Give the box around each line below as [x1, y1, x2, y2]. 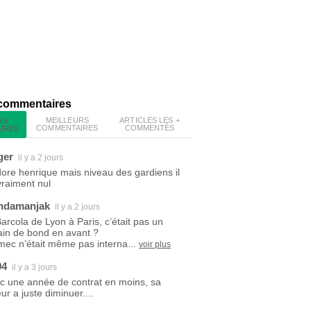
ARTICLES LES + [119, 116, 180, 124]
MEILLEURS [45, 116, 89, 124]
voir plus [139, 239, 171, 249]
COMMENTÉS [124, 124, 175, 132]
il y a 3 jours [12, 262, 57, 272]
